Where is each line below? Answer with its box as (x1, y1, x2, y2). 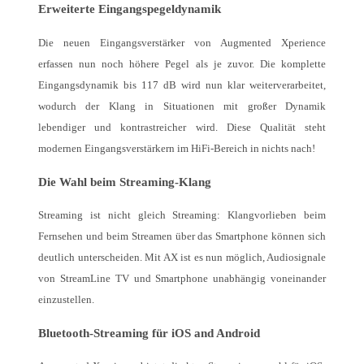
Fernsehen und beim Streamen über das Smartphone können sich (38, 230, 326, 242)
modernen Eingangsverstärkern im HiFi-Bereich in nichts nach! (38, 141, 315, 154)
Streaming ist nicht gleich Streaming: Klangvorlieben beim (38, 209, 326, 221)
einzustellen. (38, 293, 94, 305)
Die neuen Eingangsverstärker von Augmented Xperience (38, 36, 326, 49)
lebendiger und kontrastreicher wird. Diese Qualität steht (38, 120, 326, 133)
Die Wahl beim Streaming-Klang (38, 174, 211, 188)
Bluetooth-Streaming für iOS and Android (38, 326, 260, 340)
